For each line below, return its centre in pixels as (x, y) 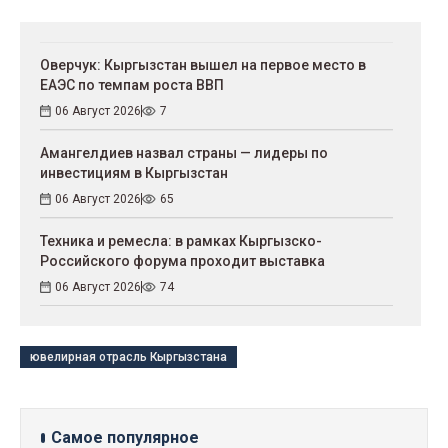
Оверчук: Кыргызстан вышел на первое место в (203, 65)
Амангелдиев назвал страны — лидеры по (184, 153)
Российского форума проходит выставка (182, 261)
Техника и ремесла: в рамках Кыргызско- (181, 241)
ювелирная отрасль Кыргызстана (128, 357)
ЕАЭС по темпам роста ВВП (132, 85)
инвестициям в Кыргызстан (134, 173)
